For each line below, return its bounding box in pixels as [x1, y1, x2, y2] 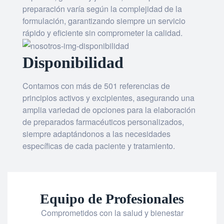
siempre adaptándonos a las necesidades [22, 128, 170, 139]
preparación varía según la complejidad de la [22, 3, 182, 14]
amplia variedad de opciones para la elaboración [22, 104, 195, 115]
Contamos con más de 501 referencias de [22, 80, 170, 91]
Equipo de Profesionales [40, 191, 184, 206]
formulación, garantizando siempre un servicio [22, 15, 185, 26]
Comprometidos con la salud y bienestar [40, 207, 183, 218]
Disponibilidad [22, 53, 123, 71]
